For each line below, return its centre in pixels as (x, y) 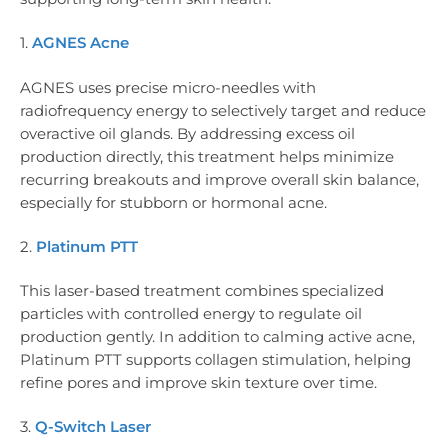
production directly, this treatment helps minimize (207, 156)
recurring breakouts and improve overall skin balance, (219, 179)
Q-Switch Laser (93, 427)
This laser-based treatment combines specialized (202, 291)
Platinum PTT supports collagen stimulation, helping (215, 360)
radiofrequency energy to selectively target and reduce (223, 110)
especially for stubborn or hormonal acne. (173, 202)
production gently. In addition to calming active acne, (217, 337)
